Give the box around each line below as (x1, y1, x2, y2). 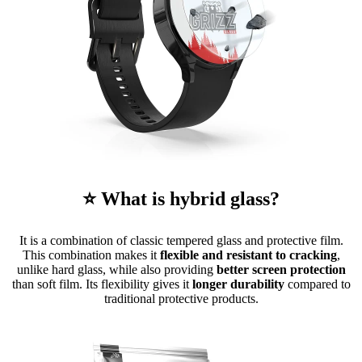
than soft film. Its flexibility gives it (11, 277, 192, 291)
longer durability (192, 277, 284, 291)
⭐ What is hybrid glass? (82, 188, 280, 210)
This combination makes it (22, 248, 160, 262)
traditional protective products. (103, 292, 259, 305)
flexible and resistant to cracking (159, 248, 337, 262)
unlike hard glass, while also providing (16, 263, 217, 276)
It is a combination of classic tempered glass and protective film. (19, 234, 343, 247)
